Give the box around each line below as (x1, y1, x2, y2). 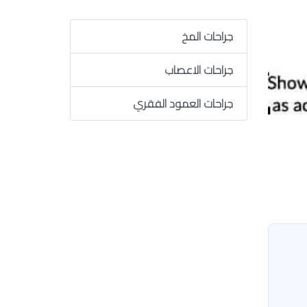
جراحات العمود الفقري (132, 93, 233, 114)
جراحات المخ (181, 26, 233, 47)
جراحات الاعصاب (164, 60, 233, 80)
